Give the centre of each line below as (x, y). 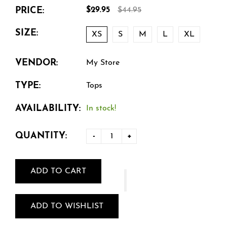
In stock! (101, 108)
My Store (103, 63)
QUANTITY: (41, 136)
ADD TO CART (58, 171)
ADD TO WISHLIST (67, 206)
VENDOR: (36, 63)
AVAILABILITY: (48, 108)
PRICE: (30, 11)
